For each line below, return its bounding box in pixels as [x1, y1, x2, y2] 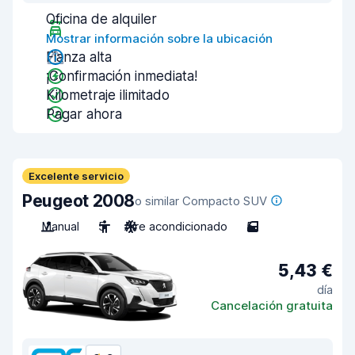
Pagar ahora [46, 106, 122, 122]
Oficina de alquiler [46, 11, 157, 27]
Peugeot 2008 [22, 191, 135, 211]
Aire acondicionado [124, 219, 227, 234]
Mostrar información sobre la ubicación [46, 31, 273, 46]
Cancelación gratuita [211, 297, 333, 313]
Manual [41, 219, 79, 234]
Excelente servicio [29, 170, 124, 182]
